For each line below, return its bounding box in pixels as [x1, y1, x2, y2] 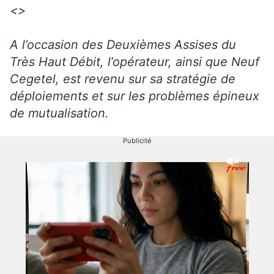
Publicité [122, 136, 152, 145]
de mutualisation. [10, 105, 109, 120]
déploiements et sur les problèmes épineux [10, 88, 259, 103]
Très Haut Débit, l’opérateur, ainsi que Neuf [10, 54, 259, 69]
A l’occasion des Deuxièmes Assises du [10, 37, 236, 52]
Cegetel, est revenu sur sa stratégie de [10, 71, 235, 86]
